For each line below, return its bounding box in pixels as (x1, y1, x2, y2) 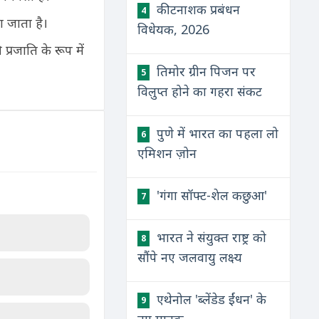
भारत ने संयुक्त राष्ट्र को (153, 229, 267, 246)
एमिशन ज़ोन (137, 145, 197, 162)
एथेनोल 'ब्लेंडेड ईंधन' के (153, 291, 267, 308)
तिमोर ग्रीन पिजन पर (153, 63, 256, 80)
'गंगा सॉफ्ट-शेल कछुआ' (153, 187, 268, 204)
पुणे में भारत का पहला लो (153, 125, 279, 142)
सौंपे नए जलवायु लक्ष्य (137, 249, 243, 266)
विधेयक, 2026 (137, 21, 210, 38)
